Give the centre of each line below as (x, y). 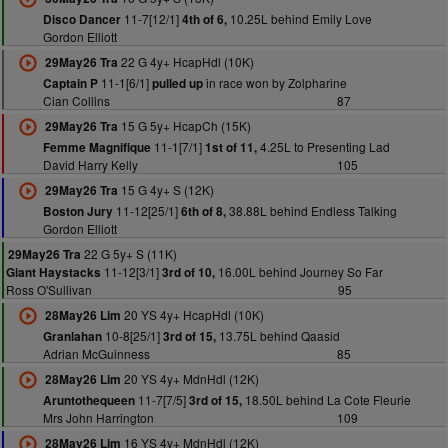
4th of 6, (204, 19)
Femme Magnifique (96, 147)
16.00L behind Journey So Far (299, 271)
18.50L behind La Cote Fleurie (326, 399)
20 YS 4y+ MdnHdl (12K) (189, 378)
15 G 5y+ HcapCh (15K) (184, 125)
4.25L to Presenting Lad (323, 146)
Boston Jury (77, 211)
